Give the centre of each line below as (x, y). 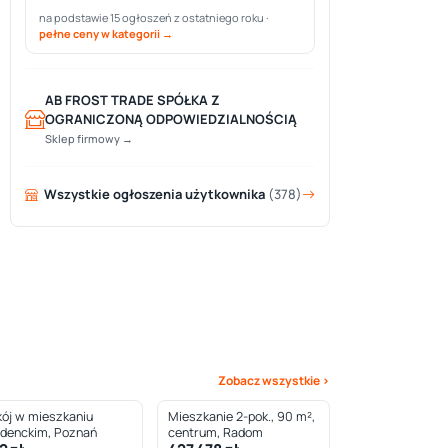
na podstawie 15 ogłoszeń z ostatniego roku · (153, 17)
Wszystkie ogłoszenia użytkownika (156, 194)
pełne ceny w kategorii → (106, 33)
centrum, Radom (215, 432)
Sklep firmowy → (89, 138)
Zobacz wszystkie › (274, 380)
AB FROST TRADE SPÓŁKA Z (132, 100)
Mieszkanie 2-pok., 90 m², (241, 416)
